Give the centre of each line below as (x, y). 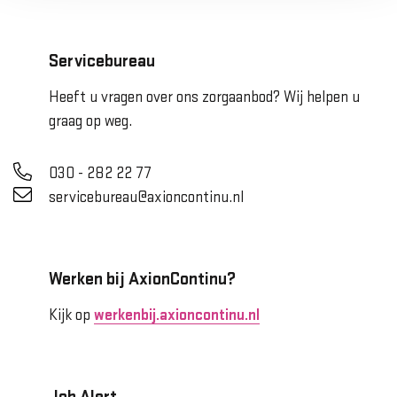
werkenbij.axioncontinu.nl (177, 315)
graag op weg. (90, 121)
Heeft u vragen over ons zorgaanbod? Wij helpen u (204, 97)
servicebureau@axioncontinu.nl (146, 198)
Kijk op (71, 315)
